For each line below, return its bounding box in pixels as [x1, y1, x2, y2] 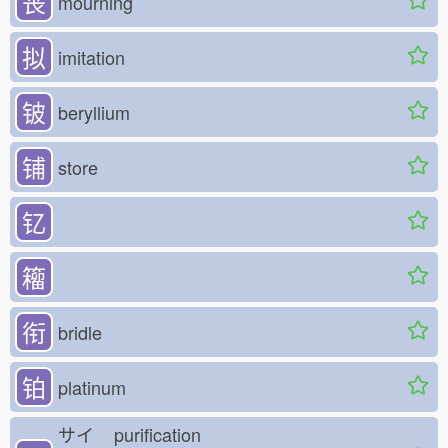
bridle [58, 319, 102, 346]
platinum [58, 374, 126, 401]
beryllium [58, 99, 130, 126]
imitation [58, 44, 125, 71]
